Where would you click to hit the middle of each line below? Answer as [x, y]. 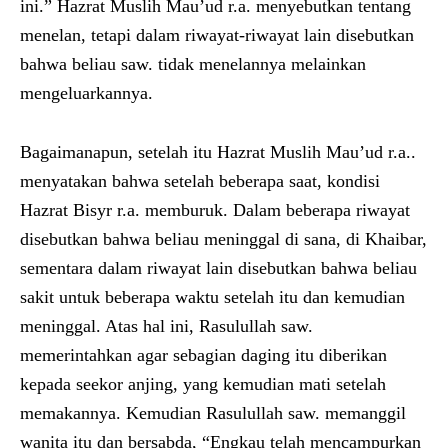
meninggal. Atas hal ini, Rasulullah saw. [166, 325]
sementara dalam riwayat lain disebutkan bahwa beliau [218, 267]
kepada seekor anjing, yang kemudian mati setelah [203, 383]
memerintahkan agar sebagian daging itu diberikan [203, 354]
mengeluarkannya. [86, 92]
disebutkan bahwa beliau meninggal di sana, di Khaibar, [223, 238]
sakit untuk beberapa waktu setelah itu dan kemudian [212, 296]
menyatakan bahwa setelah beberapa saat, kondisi [200, 180]
